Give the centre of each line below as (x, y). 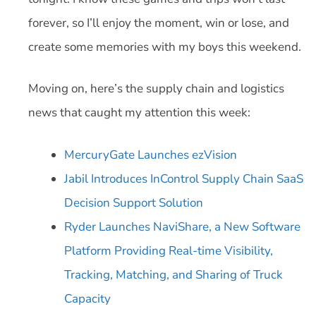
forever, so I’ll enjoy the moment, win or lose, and (159, 23)
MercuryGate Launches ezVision (151, 154)
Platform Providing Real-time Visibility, (169, 250)
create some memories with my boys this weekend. (165, 47)
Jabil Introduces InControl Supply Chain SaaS (184, 178)
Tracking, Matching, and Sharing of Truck (174, 274)
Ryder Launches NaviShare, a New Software (182, 226)
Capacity (87, 298)
